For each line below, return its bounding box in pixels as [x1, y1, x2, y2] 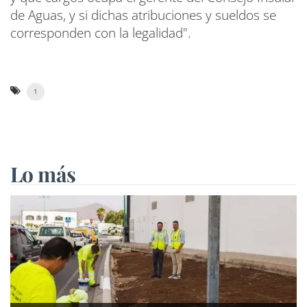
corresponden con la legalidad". [10, 24, 191, 42]
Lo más [10, 160, 76, 188]
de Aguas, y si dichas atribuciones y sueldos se [10, 6, 276, 24]
